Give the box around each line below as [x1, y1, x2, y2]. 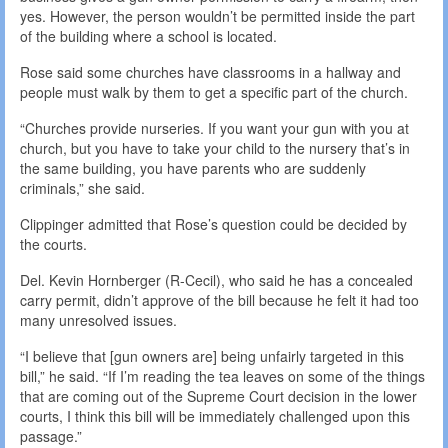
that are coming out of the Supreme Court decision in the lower [20, 386, 417, 407]
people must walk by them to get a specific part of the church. [20, 82, 408, 103]
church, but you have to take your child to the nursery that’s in [20, 138, 410, 159]
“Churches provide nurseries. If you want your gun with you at [20, 118, 409, 139]
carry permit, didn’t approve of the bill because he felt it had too [20, 290, 419, 311]
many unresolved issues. [20, 310, 177, 331]
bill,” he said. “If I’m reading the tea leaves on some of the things [20, 366, 425, 387]
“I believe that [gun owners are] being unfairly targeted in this [20, 346, 404, 367]
